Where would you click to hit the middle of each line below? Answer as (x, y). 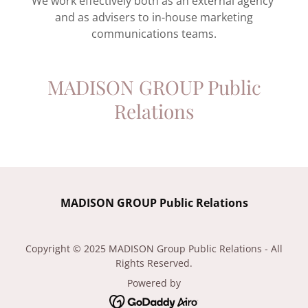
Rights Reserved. (154, 263)
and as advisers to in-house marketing (154, 18)
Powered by (154, 283)
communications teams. (154, 34)
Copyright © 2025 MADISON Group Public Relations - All (154, 249)
